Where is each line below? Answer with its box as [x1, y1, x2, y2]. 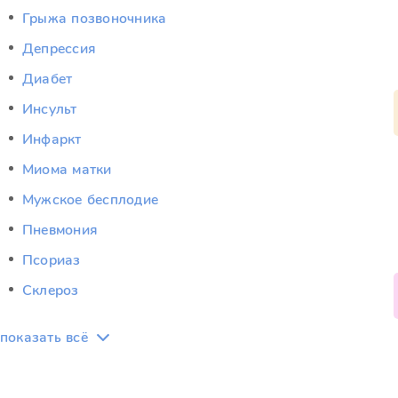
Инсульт [22, 99, 77, 119]
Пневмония [22, 220, 99, 240]
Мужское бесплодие [22, 190, 159, 210]
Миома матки [22, 160, 112, 179]
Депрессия [22, 39, 97, 59]
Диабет [22, 69, 73, 89]
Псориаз [22, 251, 81, 270]
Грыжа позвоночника [22, 9, 167, 28]
